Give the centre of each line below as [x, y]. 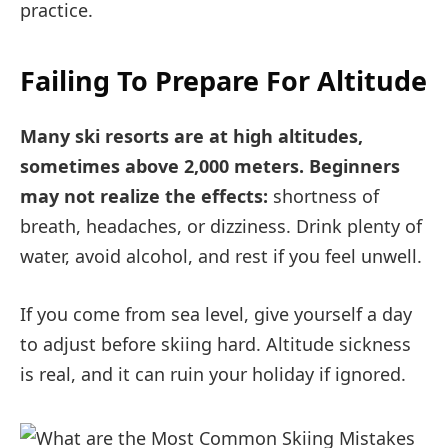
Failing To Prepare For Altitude [223, 81]
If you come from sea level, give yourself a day [216, 314]
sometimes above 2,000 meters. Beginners [210, 166]
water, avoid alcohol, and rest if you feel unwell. [221, 256]
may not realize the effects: [144, 196]
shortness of [323, 196]
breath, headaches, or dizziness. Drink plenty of [221, 226]
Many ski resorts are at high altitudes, [191, 136]
